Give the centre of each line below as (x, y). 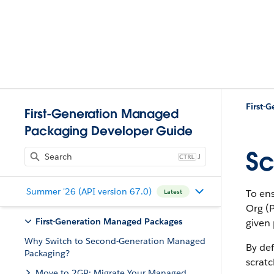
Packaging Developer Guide (109, 131)
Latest (173, 191)
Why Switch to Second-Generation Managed (115, 241)
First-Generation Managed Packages (109, 221)
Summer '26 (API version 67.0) (89, 191)
